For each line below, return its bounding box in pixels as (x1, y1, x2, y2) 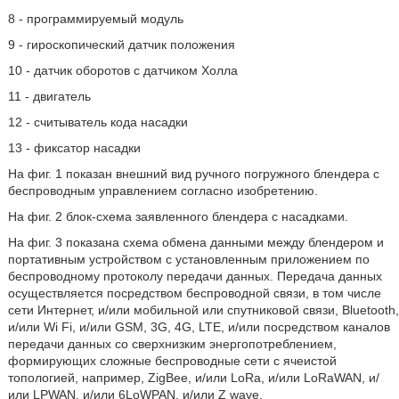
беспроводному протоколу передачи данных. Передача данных (7, 269, 382, 283)
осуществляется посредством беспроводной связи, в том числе (7, 286, 381, 300)
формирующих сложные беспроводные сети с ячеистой (7, 354, 337, 368)
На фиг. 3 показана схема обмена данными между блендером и (7, 235, 384, 249)
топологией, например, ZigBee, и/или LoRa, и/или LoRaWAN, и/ (7, 370, 379, 385)
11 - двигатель (7, 89, 91, 103)
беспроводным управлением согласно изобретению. (7, 183, 318, 198)
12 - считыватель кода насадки (7, 115, 188, 129)
